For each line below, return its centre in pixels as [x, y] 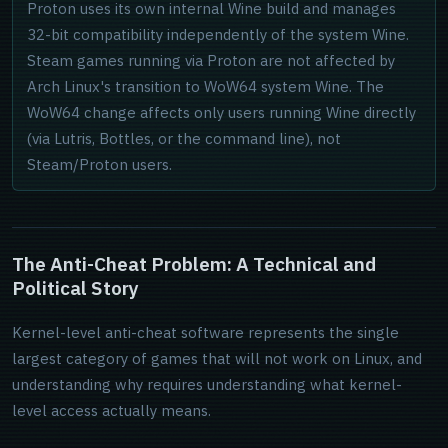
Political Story [75, 288]
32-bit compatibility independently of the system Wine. [218, 34]
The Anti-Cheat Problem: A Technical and [194, 264]
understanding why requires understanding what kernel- [207, 384]
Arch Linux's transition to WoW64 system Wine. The [205, 86]
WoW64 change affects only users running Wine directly [221, 112]
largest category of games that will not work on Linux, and [217, 358]
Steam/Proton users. [99, 164]
